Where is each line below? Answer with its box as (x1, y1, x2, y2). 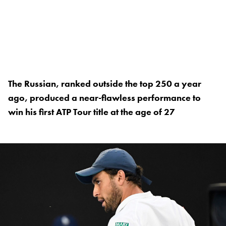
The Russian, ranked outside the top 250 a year (8, 78, 201, 90)
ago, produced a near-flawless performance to (8, 92, 201, 104)
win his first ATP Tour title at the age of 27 (8, 106, 175, 118)
